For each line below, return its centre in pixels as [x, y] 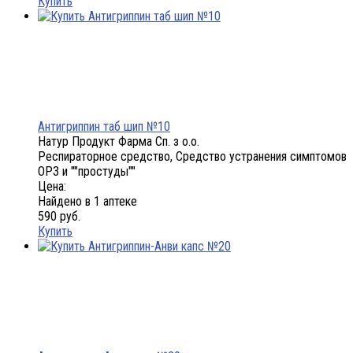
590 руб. [59, 217]
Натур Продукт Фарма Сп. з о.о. [119, 142]
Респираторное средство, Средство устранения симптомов [192, 157]
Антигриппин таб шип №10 [104, 127]
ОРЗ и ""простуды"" [87, 172]
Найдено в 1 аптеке [87, 202]
